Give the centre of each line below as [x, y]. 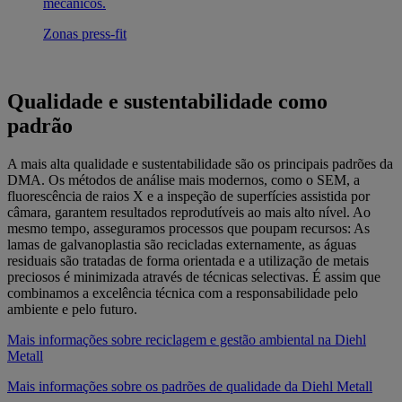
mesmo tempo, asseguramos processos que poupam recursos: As [188, 229]
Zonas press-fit [85, 33]
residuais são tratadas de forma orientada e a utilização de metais [188, 261]
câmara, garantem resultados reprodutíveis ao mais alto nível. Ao [189, 213]
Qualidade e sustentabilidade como [167, 102]
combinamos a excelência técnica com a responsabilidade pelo [183, 293]
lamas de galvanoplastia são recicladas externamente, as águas [182, 245]
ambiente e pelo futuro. [72, 310]
